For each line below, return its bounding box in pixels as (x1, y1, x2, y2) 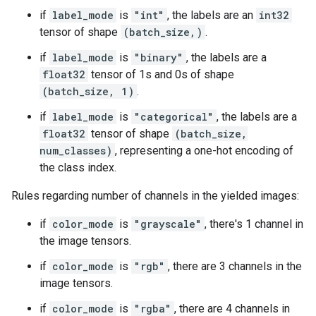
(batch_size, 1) (42, 85, 134, 98)
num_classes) (39, 144, 112, 157)
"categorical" (134, 110, 214, 123)
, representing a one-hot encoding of (115, 144, 293, 157)
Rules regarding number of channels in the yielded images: (11, 189, 299, 202)
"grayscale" (134, 217, 202, 231)
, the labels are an (167, 8, 256, 22)
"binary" (134, 51, 183, 64)
